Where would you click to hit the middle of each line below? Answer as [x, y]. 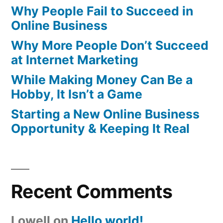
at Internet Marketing [75, 59]
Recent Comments [92, 191]
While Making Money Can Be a [102, 79]
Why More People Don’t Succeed [110, 45]
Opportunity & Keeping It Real [100, 128]
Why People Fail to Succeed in [102, 11]
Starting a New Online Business [105, 114]
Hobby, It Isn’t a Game [77, 94]
